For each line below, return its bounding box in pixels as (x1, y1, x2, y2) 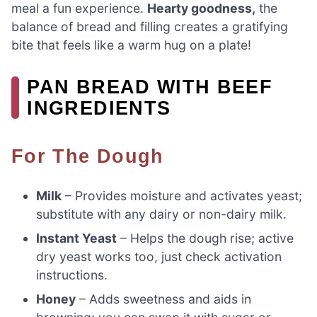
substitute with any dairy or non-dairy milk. (36, 206, 287, 221)
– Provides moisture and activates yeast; (62, 188, 303, 203)
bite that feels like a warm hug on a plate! (11, 38, 251, 53)
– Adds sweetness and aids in (76, 291, 252, 306)
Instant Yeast (36, 230, 117, 246)
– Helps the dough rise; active (117, 230, 294, 246)
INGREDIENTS (27, 97, 171, 120)
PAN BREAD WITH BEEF (27, 76, 273, 98)
